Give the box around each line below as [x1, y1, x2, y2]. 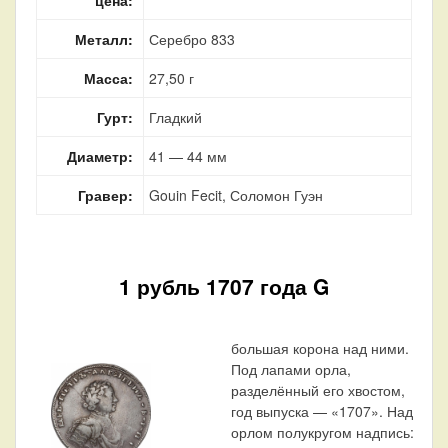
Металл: [75, 28, 133, 49]
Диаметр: [67, 145, 133, 166]
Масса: [84, 67, 133, 88]
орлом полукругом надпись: [231, 421, 414, 442]
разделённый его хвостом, [231, 379, 405, 400]
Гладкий [149, 106, 202, 127]
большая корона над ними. [231, 337, 409, 358]
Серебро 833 [149, 28, 235, 49]
